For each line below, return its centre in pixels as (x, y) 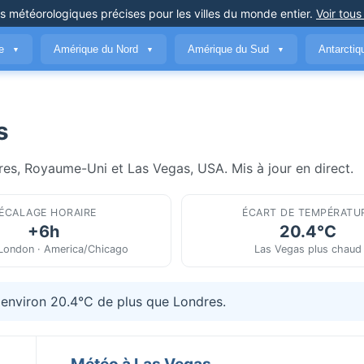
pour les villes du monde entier (227, 13)
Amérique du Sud (230, 49)
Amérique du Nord (97, 49)
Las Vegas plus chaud (308, 249)
